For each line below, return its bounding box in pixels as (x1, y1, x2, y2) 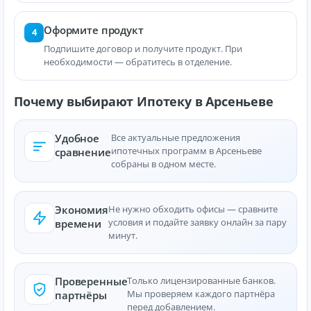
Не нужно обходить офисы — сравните (108, 202, 278, 215)
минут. (108, 228, 137, 242)
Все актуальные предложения (110, 131, 240, 144)
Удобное (55, 131, 99, 145)
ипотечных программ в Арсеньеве (110, 144, 262, 157)
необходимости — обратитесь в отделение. (44, 55, 232, 68)
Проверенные (55, 274, 128, 288)
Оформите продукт (44, 22, 144, 37)
